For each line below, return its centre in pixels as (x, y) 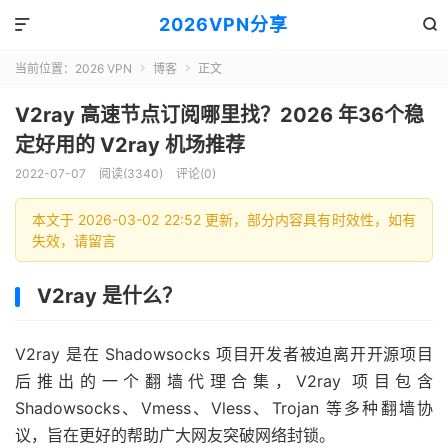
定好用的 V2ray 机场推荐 (130, 145)
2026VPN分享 (224, 24)
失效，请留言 (74, 240)
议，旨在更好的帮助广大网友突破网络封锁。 (175, 435)
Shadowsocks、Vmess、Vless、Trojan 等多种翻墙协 (224, 408)
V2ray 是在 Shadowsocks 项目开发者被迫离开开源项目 (224, 354)
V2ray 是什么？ (109, 296)
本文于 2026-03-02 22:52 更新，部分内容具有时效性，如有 (224, 219)
